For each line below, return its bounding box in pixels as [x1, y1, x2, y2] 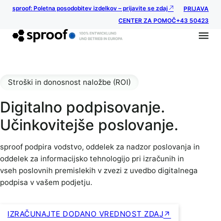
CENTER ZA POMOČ [118, 17, 177, 25]
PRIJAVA [184, 5, 209, 13]
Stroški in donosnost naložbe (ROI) [8, 77, 131, 87]
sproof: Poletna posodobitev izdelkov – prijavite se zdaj [12, 5, 168, 12]
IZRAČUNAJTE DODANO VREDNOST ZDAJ [7, 209, 164, 219]
